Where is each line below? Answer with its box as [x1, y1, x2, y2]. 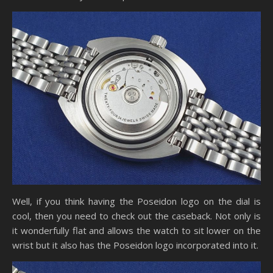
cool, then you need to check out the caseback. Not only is [12, 209, 261, 222]
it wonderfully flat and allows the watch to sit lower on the [12, 224, 261, 236]
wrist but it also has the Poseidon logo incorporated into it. [12, 238, 258, 251]
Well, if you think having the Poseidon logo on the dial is [12, 194, 261, 207]
